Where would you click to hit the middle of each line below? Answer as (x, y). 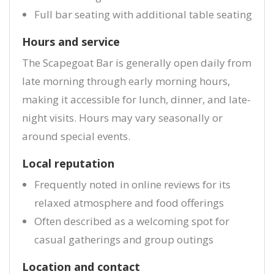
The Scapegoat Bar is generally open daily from (137, 63)
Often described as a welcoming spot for (132, 221)
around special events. (76, 136)
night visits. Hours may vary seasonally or (122, 118)
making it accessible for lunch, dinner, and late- (136, 99)
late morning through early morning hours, (126, 81)
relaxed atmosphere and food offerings (129, 203)
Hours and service (71, 42)
